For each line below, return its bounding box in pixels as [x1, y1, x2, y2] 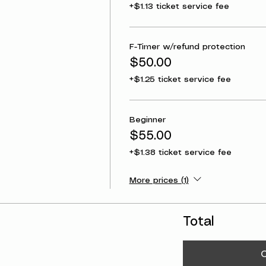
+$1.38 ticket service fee [129, 148, 232, 157]
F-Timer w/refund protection [129, 43, 245, 51]
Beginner [129, 116, 166, 124]
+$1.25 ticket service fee [129, 75, 231, 84]
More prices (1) [129, 176, 189, 185]
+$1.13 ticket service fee [129, 2, 229, 11]
